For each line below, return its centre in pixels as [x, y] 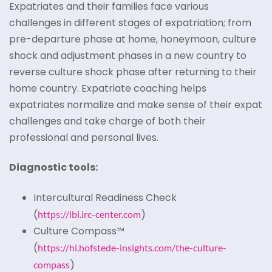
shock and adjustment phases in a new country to [128, 56]
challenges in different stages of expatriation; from [130, 23]
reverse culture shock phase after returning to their [133, 72]
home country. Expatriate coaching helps [108, 88]
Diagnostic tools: [53, 168]
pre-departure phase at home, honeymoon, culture [133, 39]
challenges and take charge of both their [107, 121]
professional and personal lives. [84, 138]
